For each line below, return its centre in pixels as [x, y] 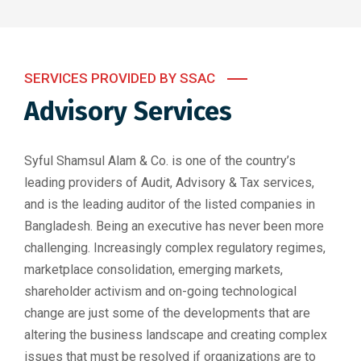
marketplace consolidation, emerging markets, [154, 270]
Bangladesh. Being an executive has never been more [174, 226]
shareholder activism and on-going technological [160, 292]
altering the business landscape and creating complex [176, 335]
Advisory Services [128, 112]
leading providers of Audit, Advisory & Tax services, [169, 183]
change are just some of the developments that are [167, 313]
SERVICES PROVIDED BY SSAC [120, 79]
